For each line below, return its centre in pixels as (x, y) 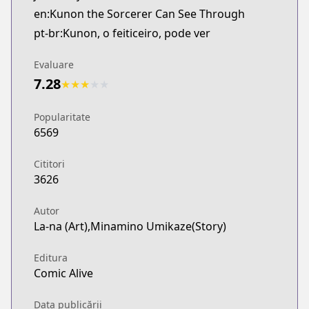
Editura (51, 258)
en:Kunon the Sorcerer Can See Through (139, 14)
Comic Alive (63, 273)
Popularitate (62, 117)
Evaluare (54, 64)
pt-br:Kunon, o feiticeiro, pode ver (122, 33)
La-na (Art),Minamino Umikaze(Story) (130, 226)
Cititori (49, 164)
